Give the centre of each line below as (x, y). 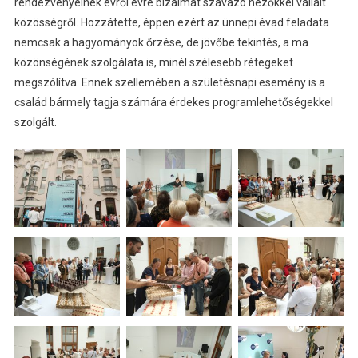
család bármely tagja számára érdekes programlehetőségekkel (173, 102)
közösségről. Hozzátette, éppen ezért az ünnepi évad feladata (171, 22)
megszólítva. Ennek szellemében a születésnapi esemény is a (169, 82)
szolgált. (35, 122)
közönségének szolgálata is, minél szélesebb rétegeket (153, 62)
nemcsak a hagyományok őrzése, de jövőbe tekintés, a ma (161, 42)
